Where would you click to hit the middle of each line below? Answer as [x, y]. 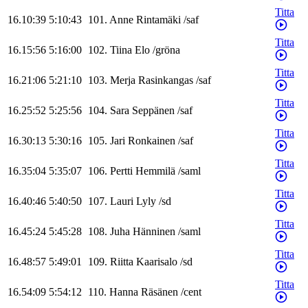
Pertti [121, 171]
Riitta [122, 262]
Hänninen [154, 232]
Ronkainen [152, 141]
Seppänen [153, 111]
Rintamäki [158, 20]
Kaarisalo [157, 262]
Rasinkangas [166, 80]
